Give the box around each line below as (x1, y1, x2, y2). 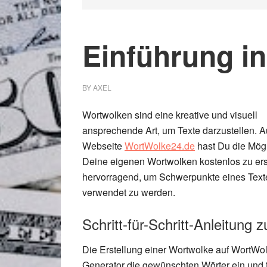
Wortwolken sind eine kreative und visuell (82, 108, 257, 122)
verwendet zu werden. (82, 185, 175, 199)
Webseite (82, 139, 125, 153)
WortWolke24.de (125, 139, 195, 153)
